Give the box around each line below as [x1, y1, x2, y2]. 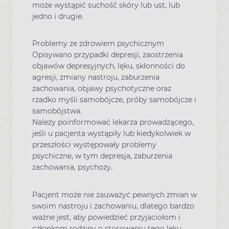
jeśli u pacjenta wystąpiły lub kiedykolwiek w [32, 129, 191, 139]
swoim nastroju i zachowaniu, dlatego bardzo [32, 201, 194, 211]
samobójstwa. [32, 106, 82, 116]
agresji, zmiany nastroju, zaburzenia [32, 73, 159, 82]
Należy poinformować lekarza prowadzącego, [32, 118, 194, 127]
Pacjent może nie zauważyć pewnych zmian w [32, 190, 197, 199]
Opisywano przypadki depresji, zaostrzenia [32, 50, 183, 60]
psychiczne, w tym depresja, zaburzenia [32, 151, 172, 161]
